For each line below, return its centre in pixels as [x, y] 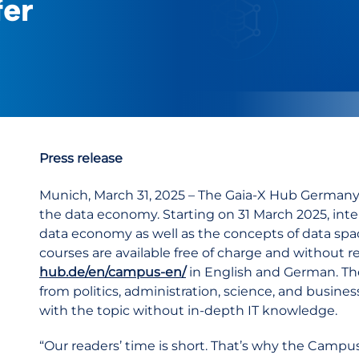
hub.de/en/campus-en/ [113, 272]
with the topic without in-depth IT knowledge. [188, 311]
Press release [81, 158]
